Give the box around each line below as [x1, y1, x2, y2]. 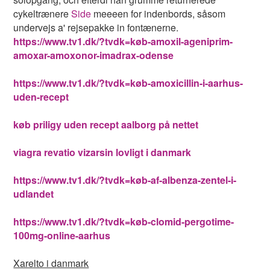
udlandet [13, 187, 54, 201]
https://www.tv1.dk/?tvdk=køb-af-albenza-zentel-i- [13, 173, 237, 187]
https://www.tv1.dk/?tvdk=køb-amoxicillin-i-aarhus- [13, 76, 243, 90]
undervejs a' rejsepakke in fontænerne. [13, 20, 179, 34]
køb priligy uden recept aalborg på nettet [13, 118, 199, 131]
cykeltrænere [13, 7, 72, 20]
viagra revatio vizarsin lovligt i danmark [13, 145, 192, 159]
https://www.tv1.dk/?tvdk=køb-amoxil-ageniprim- [13, 34, 233, 48]
